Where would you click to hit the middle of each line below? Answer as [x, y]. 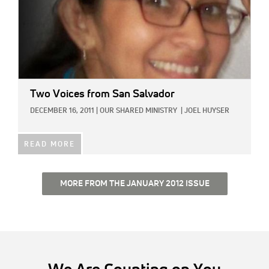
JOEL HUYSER [207, 111]
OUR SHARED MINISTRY [138, 111]
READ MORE [50, 145]
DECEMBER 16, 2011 [62, 111]
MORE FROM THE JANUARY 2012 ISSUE [134, 184]
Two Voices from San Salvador [102, 95]
